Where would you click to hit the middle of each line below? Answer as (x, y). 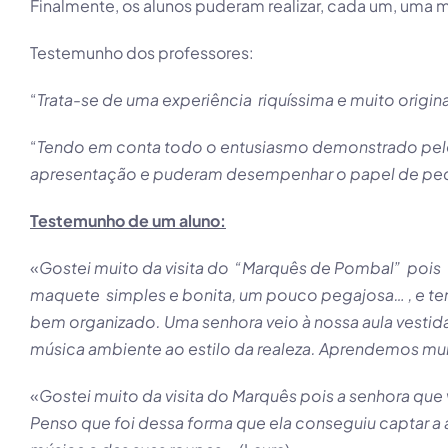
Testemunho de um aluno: (128, 220)
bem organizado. (97, 321)
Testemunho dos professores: (142, 52)
